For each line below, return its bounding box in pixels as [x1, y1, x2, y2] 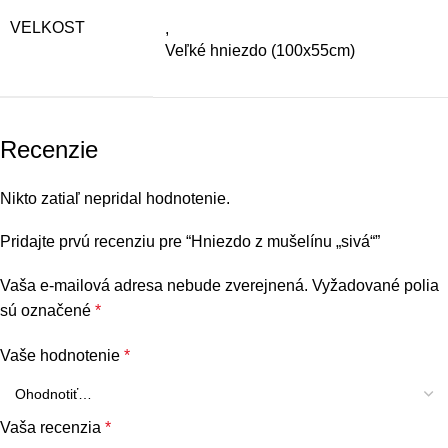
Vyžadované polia [312, 276, 439, 294]
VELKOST [10, 18, 85, 36]
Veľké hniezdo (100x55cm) [165, 41, 355, 59]
